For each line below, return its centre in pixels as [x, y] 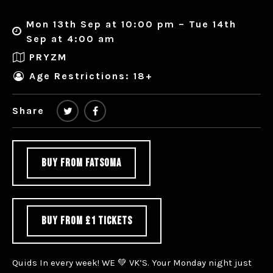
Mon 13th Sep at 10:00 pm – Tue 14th [132, 24]
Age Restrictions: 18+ [91, 76]
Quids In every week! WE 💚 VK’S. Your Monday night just [132, 262]
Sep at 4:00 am [71, 38]
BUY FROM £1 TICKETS [87, 221]
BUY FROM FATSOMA [81, 163]
